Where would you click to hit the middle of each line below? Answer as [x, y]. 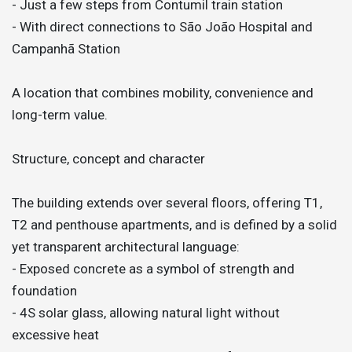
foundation [44, 291]
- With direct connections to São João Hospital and [162, 27]
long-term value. [60, 115]
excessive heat [55, 335]
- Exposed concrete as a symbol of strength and [153, 269]
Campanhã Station [66, 49]
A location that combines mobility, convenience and [163, 93]
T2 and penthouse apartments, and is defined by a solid [174, 225]
